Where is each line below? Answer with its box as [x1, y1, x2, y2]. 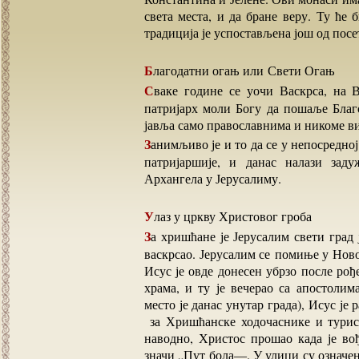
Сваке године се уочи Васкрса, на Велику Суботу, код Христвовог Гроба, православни [144, 81, 154, 99]
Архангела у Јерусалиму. [144, 170, 281, 187]
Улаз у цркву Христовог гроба [154, 208, 312, 224]
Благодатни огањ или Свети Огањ [153, 62, 335, 79]
